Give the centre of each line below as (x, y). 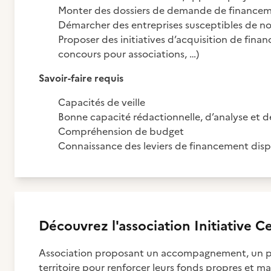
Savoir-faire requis (82, 78)
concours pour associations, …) (129, 54)
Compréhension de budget (121, 131)
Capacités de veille (102, 102)
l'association (151, 226)
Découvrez (75, 226)
